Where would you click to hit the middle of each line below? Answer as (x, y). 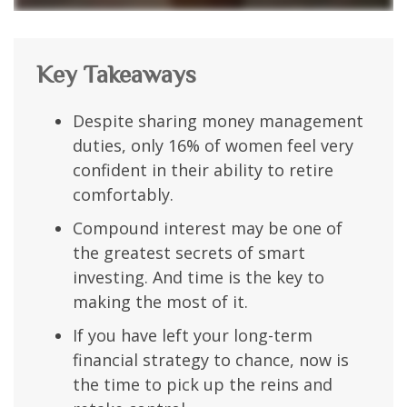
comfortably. (123, 195)
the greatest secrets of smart (189, 253)
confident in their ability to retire (203, 170)
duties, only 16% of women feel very (213, 146)
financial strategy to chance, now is (211, 360)
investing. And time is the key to (199, 278)
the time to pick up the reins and (203, 385)
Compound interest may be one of (208, 228)
